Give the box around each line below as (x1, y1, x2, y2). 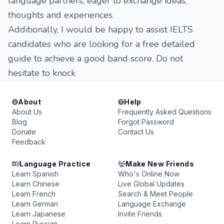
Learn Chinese (12, 179, 59, 188)
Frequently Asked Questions (118, 107, 211, 116)
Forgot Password (118, 117, 174, 126)
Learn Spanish (12, 169, 58, 178)
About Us (12, 107, 42, 116)
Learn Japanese (12, 209, 65, 218)
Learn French (12, 189, 55, 198)
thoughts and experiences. (8, 9, 114, 21)
